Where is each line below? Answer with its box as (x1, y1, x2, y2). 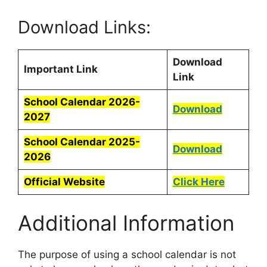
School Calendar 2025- (23, 136, 140, 148)
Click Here (172, 176, 225, 188)
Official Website (23, 176, 105, 188)
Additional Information (18, 210, 234, 235)
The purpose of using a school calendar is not (18, 248, 236, 260)
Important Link (23, 63, 98, 76)
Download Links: (18, 17, 151, 38)
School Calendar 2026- (23, 96, 140, 108)
